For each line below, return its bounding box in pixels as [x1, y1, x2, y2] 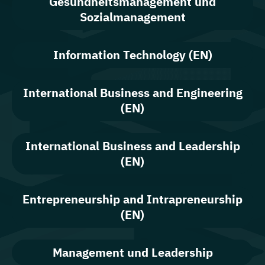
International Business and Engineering [22, 84, 243, 101]
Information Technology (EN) [53, 46, 212, 63]
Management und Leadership [52, 244, 213, 260]
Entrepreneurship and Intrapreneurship [22, 190, 243, 207]
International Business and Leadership [25, 137, 240, 154]
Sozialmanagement [79, 8, 186, 25]
